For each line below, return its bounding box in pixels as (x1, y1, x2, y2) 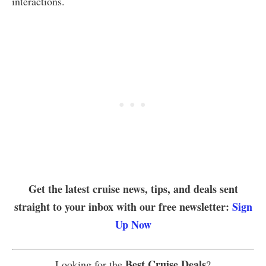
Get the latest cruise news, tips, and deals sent (28, 181, 238, 197)
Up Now (115, 217, 151, 233)
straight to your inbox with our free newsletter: (14, 199, 232, 215)
